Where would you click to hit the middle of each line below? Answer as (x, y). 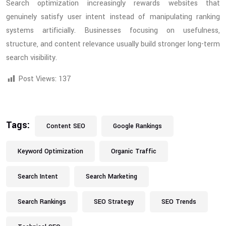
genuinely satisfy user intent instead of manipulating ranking (113, 17)
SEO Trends (179, 202)
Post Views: (37, 79)
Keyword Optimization (50, 152)
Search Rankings (42, 202)
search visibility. (32, 58)
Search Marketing (111, 177)
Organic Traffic (134, 152)
